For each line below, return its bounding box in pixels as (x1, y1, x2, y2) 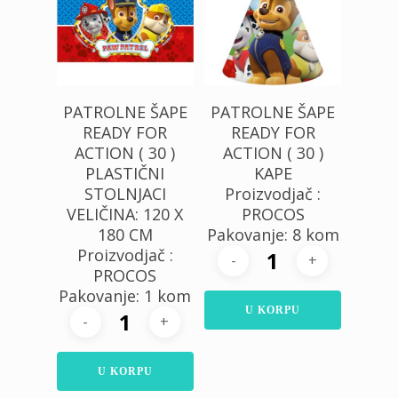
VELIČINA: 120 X (67, 203, 184, 225)
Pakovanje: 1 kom (59, 284, 192, 306)
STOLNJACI (84, 182, 166, 204)
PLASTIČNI (85, 162, 165, 184)
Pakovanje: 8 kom (206, 223, 339, 245)
